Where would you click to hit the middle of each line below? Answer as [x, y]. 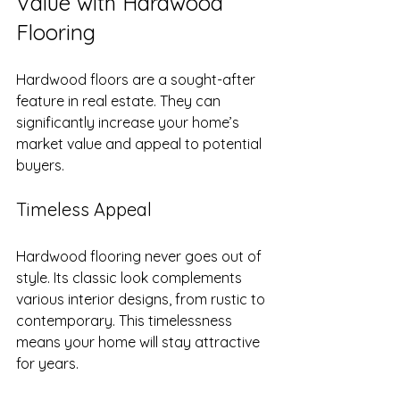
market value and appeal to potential [141, 143]
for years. [47, 363]
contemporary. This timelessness [126, 320]
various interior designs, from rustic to [142, 299]
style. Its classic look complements [131, 277]
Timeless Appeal [84, 209]
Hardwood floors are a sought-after [137, 79]
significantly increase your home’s [129, 122]
